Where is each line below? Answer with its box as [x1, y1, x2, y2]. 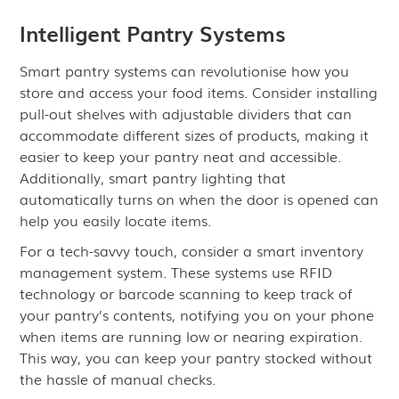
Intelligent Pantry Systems [20, 17, 287, 48]
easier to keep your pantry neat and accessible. [20, 145, 342, 167]
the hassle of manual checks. [20, 368, 216, 389]
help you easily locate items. [20, 209, 212, 231]
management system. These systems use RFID [20, 261, 333, 282]
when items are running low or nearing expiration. [20, 325, 363, 346]
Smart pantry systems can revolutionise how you [20, 60, 350, 81]
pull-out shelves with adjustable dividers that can [20, 102, 353, 124]
